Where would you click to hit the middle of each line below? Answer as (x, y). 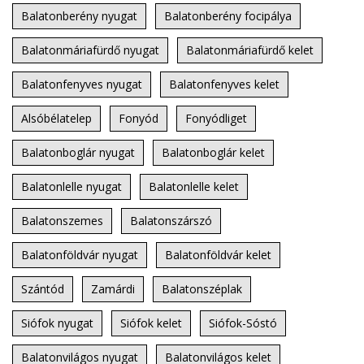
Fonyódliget (216, 119)
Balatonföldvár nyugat (80, 255)
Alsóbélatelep (56, 119)
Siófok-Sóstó (243, 323)
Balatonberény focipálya (228, 16)
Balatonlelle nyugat (71, 187)
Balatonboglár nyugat (78, 153)
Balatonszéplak (202, 289)
